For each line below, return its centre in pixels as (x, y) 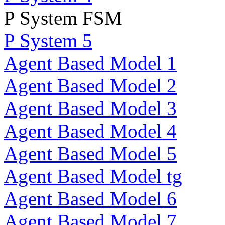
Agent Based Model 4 (90, 131)
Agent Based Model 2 (90, 86)
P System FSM (63, 18)
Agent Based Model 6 (90, 199)
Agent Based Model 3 (90, 108)
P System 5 (48, 40)
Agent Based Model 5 (90, 153)
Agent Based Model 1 (90, 63)
